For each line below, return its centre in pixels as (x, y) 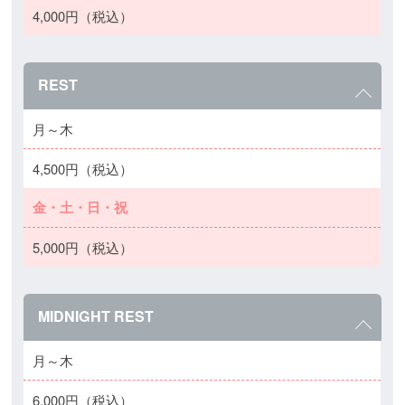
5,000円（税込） (83, 247)
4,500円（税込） (83, 169)
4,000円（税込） (83, 16)
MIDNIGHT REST (96, 316)
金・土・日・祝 (80, 207)
